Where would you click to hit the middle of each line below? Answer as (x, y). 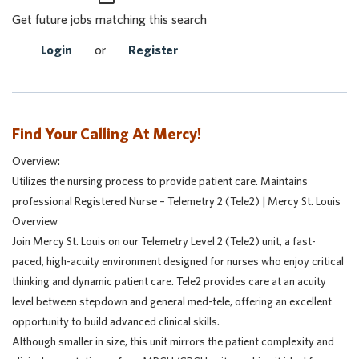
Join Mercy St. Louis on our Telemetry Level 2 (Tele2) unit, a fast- (164, 241)
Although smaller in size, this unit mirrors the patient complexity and (173, 341)
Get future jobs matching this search (109, 19)
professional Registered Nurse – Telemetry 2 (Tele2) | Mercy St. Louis (176, 201)
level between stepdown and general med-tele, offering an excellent (172, 301)
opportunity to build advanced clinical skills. (116, 321)
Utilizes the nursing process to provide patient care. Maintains (160, 181)
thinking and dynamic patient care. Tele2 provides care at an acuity (169, 281)
